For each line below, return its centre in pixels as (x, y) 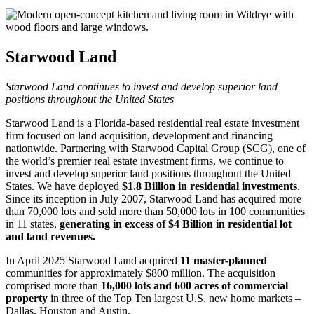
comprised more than (53, 285)
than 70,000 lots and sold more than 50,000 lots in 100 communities (155, 211)
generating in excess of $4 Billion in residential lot (176, 224)
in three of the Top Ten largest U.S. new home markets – (174, 298)
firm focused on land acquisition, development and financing (139, 135)
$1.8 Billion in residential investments (210, 186)
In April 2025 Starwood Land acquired (93, 260)
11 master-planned (224, 260)
